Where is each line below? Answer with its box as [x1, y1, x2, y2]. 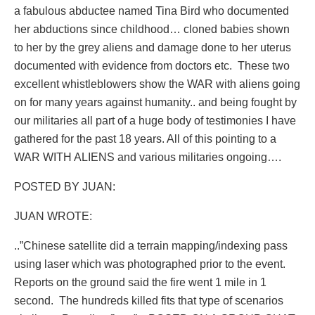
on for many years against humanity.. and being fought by [14, 96, 297, 108]
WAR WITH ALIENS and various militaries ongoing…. [14, 150, 281, 163]
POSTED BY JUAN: [14, 180, 115, 193]
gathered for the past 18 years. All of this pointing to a [14, 132, 276, 145]
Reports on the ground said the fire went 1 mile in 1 [14, 276, 266, 288]
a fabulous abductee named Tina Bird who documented [14, 4, 289, 17]
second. [14, 294, 53, 307]
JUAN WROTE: [14, 210, 92, 222]
